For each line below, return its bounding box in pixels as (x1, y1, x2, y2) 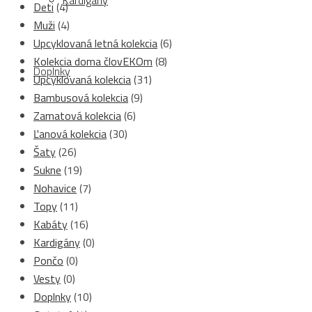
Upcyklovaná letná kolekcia (33, 34, 157, 52)
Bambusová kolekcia (33, 88, 128, 106)
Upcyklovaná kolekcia (33, 70, 131, 88)
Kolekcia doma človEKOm (33, 52, 153, 70)
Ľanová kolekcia (33, 125, 107, 142)
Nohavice (33, 179, 77, 196)
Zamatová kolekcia (33, 107, 121, 124)
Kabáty (33, 215, 68, 233)
